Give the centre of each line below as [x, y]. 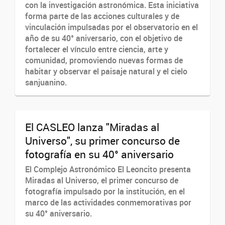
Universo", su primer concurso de [102, 140]
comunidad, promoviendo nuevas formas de [104, 60]
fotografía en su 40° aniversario [99, 154]
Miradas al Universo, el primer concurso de [102, 181]
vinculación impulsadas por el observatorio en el [111, 27]
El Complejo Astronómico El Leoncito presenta [108, 170]
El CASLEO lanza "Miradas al [92, 127]
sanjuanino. [46, 82]
